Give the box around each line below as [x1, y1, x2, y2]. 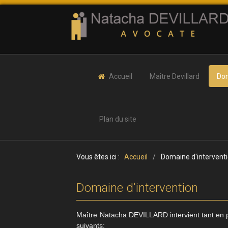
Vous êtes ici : [76, 152, 123, 161]
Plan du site [99, 115, 137, 123]
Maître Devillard [150, 72, 200, 80]
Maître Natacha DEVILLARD [76, 210, 170, 219]
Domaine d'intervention [76, 180, 198, 195]
